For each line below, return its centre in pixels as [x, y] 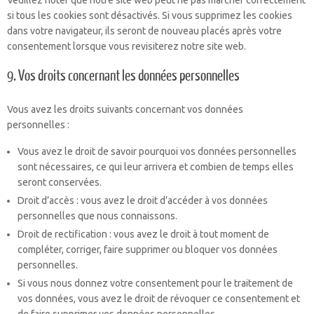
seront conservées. [60, 182]
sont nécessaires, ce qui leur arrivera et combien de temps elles [156, 167]
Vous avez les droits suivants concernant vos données [125, 109]
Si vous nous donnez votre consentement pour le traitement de [155, 283]
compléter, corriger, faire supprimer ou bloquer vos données [148, 250]
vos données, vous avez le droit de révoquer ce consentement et [159, 299]
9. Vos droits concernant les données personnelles [123, 76]
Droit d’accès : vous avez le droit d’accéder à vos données [143, 200]
